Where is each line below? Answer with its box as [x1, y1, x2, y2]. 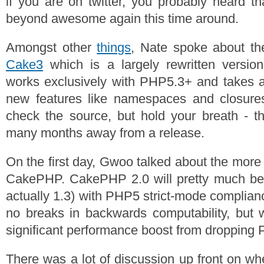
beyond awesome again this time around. [6, 11, 239, 26]
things [97, 40, 131, 55]
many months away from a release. [6, 126, 204, 140]
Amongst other [6, 40, 97, 55]
